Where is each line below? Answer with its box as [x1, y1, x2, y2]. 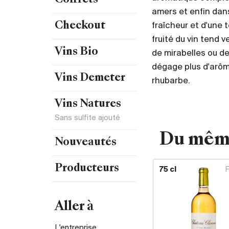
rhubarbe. [152, 76, 190, 86]
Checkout [55, 21, 105, 31]
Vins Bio [55, 47, 98, 57]
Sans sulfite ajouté [55, 114, 120, 122]
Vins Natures [55, 99, 121, 109]
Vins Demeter [55, 73, 125, 83]
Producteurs [55, 164, 119, 174]
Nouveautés [55, 138, 117, 148]
